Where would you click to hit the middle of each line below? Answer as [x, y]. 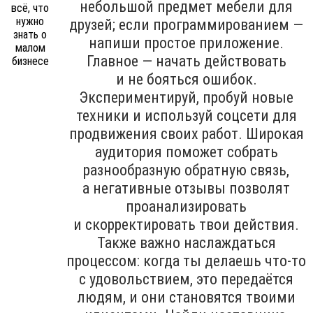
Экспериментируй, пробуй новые [186, 97]
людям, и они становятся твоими [186, 297]
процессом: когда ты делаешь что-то [186, 261]
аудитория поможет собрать [186, 152]
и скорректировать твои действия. [186, 224]
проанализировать [186, 206]
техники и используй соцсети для [186, 115]
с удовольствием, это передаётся [186, 279]
